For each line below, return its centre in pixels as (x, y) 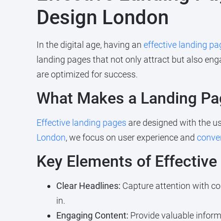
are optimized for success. (87, 74)
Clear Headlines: (88, 186)
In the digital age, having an (90, 44)
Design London (102, 17)
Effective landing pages (81, 123)
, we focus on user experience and (131, 138)
